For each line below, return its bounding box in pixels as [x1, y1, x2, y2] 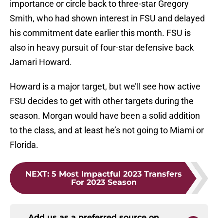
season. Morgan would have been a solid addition [10, 110, 200, 121]
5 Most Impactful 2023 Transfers [52, 169, 182, 179]
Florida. [10, 140, 38, 150]
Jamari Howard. [10, 57, 72, 68]
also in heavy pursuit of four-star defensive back [10, 42, 194, 53]
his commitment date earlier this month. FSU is [10, 28, 191, 38]
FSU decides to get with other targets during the [10, 96, 194, 107]
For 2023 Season [71, 178, 137, 187]
